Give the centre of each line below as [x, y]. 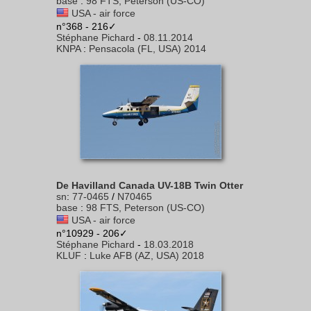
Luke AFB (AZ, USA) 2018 [147, 255]
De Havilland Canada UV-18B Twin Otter [150, 185]
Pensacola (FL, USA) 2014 [148, 49]
